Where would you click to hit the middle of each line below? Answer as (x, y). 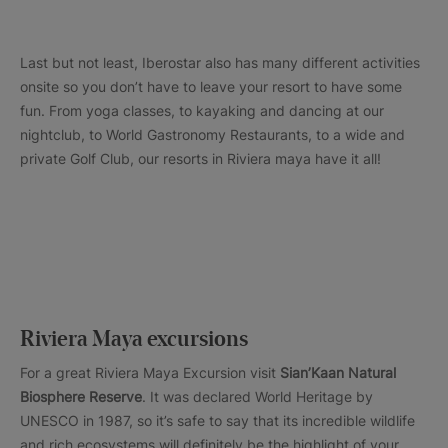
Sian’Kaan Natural (338, 373)
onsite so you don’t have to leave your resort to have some (211, 87)
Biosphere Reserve (81, 397)
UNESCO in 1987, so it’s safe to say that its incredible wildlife (217, 421)
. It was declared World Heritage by (257, 397)
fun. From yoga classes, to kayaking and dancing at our (202, 111)
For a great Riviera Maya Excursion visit (150, 373)
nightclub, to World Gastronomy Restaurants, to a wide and (212, 135)
